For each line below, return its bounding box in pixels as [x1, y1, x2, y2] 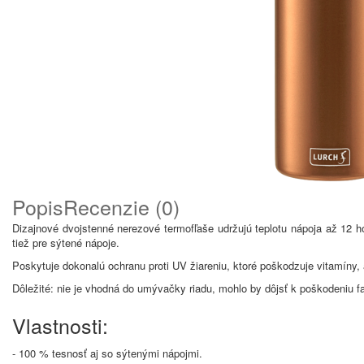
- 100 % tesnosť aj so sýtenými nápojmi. [12, 345, 202, 361]
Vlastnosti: [12, 310, 108, 340]
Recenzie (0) [63, 192, 180, 221]
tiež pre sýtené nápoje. [12, 235, 119, 250]
